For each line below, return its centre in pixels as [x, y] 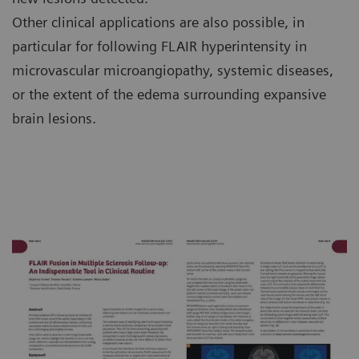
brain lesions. [54, 118]
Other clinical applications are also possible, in [158, 22]
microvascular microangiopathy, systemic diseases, [173, 70]
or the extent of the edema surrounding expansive [169, 94]
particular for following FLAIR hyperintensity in [159, 46]
